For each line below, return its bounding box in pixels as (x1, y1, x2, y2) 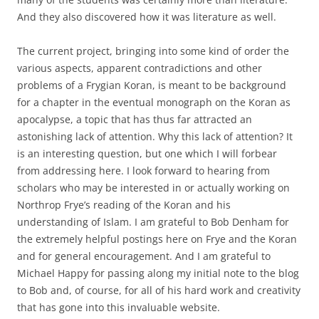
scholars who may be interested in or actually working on (17, 180, 290, 194)
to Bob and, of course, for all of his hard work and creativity (17, 283, 300, 297)
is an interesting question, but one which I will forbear (17, 146, 277, 160)
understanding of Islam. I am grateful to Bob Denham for (17, 214, 289, 229)
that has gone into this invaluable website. (17, 300, 220, 314)
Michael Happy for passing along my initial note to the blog (17, 266, 299, 280)
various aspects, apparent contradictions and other (17, 61, 262, 75)
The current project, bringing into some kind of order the (17, 43, 289, 58)
